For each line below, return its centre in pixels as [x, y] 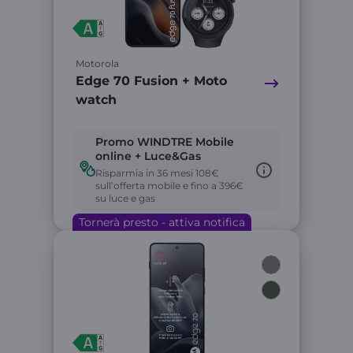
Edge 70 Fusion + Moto [151, 81]
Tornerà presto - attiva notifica [162, 222]
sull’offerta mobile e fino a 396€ [169, 186]
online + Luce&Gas [148, 156]
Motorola [97, 63]
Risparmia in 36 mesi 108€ [157, 173]
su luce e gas [125, 198]
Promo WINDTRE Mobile [165, 142]
